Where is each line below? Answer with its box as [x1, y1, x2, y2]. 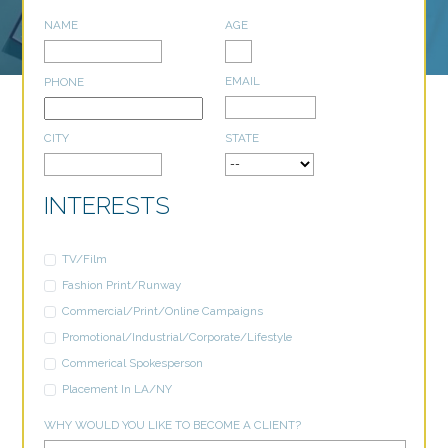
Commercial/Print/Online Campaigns [61, 304, 263, 319]
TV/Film [61, 252, 107, 267]
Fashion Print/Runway [61, 278, 181, 293]
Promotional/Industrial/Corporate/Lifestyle [61, 330, 292, 345]
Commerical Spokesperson [61, 356, 203, 371]
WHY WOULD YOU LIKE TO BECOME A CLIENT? [44, 418, 302, 433]
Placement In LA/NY [61, 382, 172, 397]
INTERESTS [44, 191, 171, 219]
